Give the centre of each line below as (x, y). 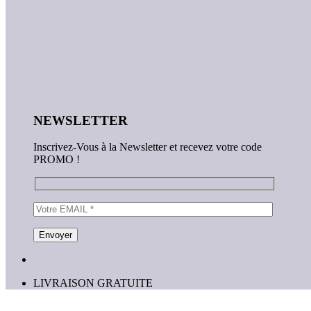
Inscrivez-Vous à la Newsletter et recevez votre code (148, 147)
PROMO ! (57, 160)
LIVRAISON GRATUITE (93, 283)
